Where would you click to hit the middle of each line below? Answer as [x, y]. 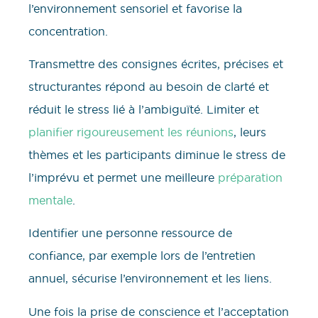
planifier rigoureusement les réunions [131, 132]
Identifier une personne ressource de [130, 233]
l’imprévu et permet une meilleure [123, 177]
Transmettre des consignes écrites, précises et [156, 64]
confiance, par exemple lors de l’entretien [142, 256]
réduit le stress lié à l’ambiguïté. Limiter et [144, 109]
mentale [50, 200]
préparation [250, 177]
